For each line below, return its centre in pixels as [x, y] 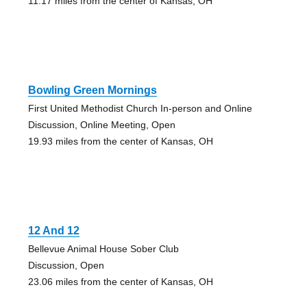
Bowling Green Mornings [92, 90]
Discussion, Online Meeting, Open [101, 124]
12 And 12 [53, 230]
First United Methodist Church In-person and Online [140, 108]
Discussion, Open [66, 265]
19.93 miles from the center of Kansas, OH [120, 141]
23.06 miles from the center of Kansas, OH [120, 281]
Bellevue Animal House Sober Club [103, 248]
